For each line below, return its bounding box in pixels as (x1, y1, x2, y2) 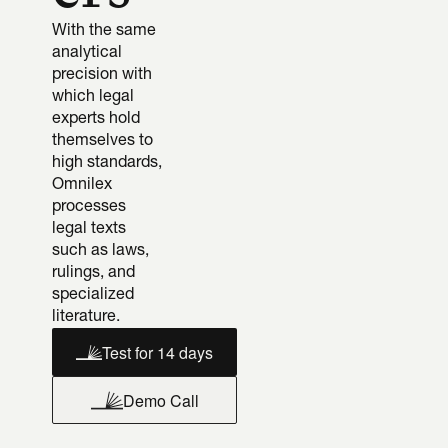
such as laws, (52, 243, 149, 259)
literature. (52, 309, 120, 325)
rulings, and (52, 265, 135, 281)
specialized (52, 287, 134, 303)
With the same (52, 23, 156, 39)
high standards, (52, 155, 162, 171)
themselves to (52, 133, 153, 149)
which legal (52, 89, 134, 105)
